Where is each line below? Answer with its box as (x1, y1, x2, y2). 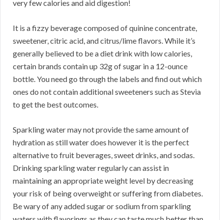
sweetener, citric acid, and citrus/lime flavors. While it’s (13, 36, 195, 46)
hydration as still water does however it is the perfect (13, 137, 189, 147)
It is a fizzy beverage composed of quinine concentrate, (13, 23, 197, 33)
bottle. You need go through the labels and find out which (13, 74, 202, 84)
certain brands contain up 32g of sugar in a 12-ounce (13, 61, 188, 71)
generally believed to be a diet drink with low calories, (13, 49, 192, 58)
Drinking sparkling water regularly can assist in (13, 163, 169, 173)
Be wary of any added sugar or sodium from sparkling (13, 201, 191, 211)
